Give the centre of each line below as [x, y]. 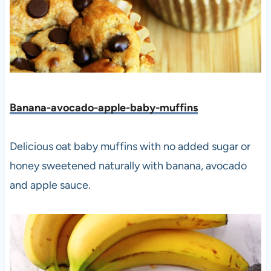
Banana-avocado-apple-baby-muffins [103, 108]
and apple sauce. [50, 185]
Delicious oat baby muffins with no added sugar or [130, 147]
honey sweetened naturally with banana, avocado [128, 166]
